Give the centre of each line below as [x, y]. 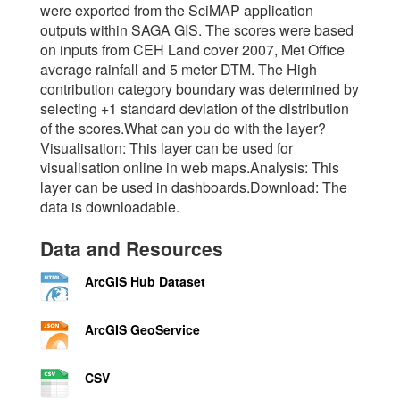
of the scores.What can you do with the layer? [183, 128]
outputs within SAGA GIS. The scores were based [197, 30]
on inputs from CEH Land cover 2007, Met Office [192, 50]
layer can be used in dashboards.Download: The [194, 187]
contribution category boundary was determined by [200, 89]
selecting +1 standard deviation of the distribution [195, 108]
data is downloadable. [110, 207]
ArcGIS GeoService [142, 329]
